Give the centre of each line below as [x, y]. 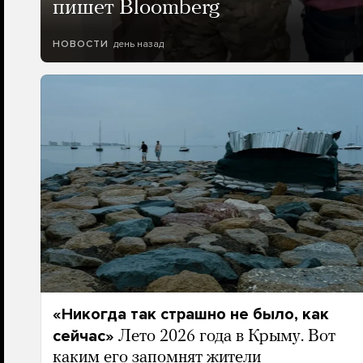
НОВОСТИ [80, 43]
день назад [138, 43]
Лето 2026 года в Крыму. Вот [226, 336]
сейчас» [83, 336]
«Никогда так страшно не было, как [190, 314]
